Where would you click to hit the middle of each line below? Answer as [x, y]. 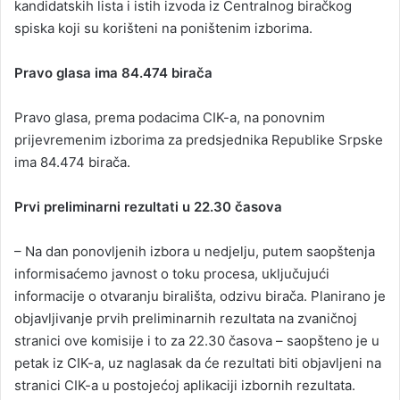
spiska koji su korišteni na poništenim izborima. [163, 28]
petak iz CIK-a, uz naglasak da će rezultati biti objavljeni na [198, 362]
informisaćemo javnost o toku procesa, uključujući [172, 273]
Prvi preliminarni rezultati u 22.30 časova [148, 206]
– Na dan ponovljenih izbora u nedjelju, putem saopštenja [195, 251]
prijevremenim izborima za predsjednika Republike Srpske [199, 139]
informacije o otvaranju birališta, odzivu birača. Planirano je [200, 296]
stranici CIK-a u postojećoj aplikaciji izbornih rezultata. [185, 385]
